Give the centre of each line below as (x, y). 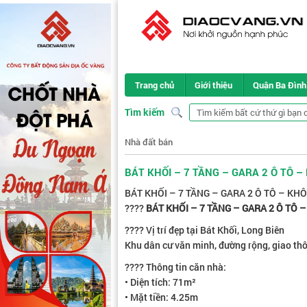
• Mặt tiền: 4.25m (161, 297)
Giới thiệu (213, 85)
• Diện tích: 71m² (160, 282)
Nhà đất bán (149, 142)
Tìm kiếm (145, 112)
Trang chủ (155, 85)
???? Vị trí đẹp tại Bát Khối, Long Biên (205, 230)
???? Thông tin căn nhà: (175, 267)
